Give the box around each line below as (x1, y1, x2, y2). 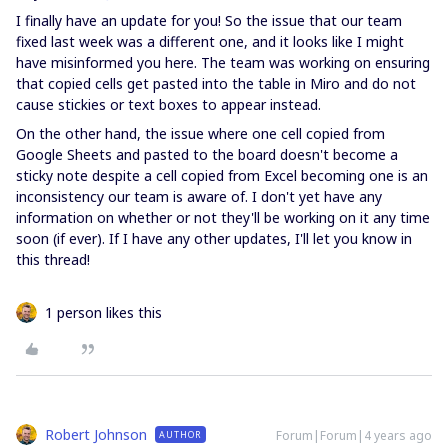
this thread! (16, 250, 90, 270)
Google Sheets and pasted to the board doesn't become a (16, 145, 398, 165)
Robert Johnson (45, 425, 147, 445)
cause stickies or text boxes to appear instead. (16, 95, 325, 115)
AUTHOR (159, 428, 202, 442)
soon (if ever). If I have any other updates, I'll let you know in (16, 229, 412, 249)
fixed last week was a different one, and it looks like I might (16, 32, 404, 52)
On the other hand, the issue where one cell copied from (16, 124, 385, 144)
